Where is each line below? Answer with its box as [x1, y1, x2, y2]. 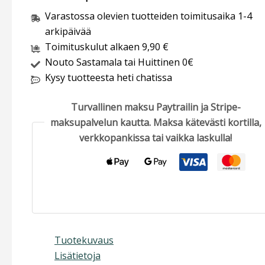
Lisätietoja [54, 248, 101, 262]
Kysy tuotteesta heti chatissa [45, 70, 172, 84]
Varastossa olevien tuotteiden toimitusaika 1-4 [45, 9, 252, 22]
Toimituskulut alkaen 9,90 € [45, 40, 169, 53]
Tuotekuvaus [54, 233, 114, 247]
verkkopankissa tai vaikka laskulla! [79, 131, 232, 144]
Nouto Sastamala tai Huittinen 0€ [45, 55, 193, 69]
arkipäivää [45, 24, 91, 38]
